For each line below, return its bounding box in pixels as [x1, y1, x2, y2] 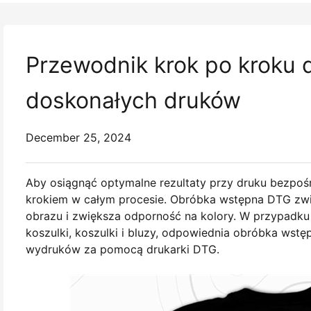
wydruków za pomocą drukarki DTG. [26, 242, 219, 256]
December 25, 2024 [26, 131, 131, 144]
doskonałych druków [26, 87, 241, 114]
